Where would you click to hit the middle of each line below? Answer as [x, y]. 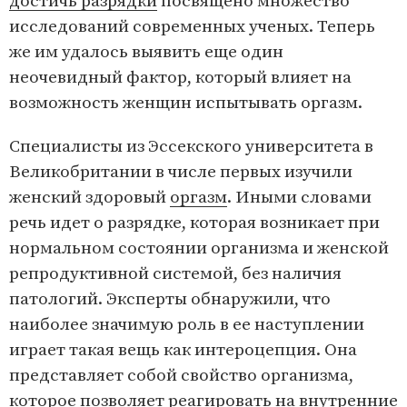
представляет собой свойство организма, [181, 376]
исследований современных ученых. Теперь [192, 27]
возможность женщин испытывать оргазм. [186, 104]
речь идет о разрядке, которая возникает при [194, 223]
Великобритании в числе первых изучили [181, 173]
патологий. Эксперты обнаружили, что [170, 300]
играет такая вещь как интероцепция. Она [183, 351]
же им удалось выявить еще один [146, 53]
